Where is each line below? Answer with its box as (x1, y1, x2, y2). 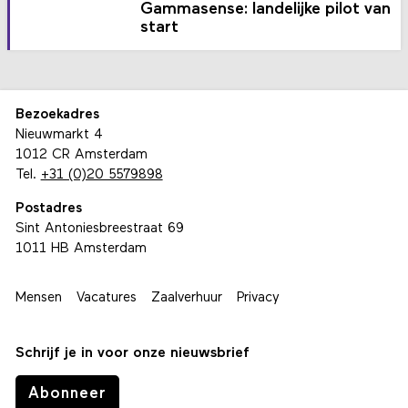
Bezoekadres (15, 107, 99, 122)
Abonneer (27, 386, 107, 403)
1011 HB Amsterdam (15, 241, 147, 256)
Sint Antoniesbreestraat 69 (15, 221, 184, 236)
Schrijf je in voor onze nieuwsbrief (15, 345, 250, 361)
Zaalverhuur (150, 291, 222, 305)
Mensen (15, 291, 62, 305)
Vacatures (76, 291, 137, 305)
